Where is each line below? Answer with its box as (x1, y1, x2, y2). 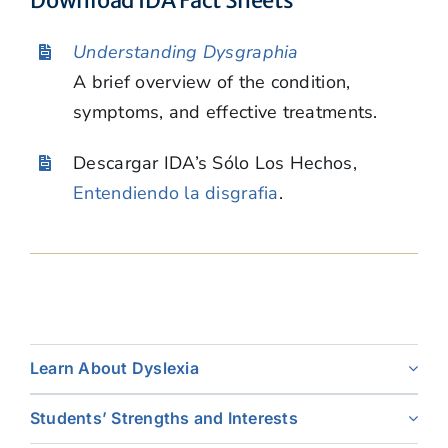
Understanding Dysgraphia (73, 39, 299, 64)
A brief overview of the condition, (73, 69, 351, 94)
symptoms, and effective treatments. (73, 99, 378, 124)
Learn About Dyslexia (29, 358, 199, 379)
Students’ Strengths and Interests (29, 408, 298, 429)
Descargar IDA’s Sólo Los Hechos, (73, 151, 357, 176)
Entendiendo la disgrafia (73, 181, 279, 206)
